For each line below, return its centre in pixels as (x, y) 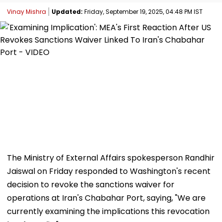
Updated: (67, 11)
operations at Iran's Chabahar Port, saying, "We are (106, 198)
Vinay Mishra (27, 11)
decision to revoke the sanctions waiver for (91, 184)
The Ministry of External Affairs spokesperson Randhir (111, 158)
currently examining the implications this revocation (108, 211)
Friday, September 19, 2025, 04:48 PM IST (143, 11)
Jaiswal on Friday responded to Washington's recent (109, 171)
